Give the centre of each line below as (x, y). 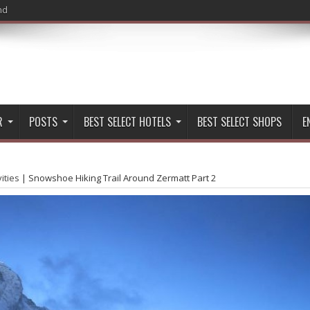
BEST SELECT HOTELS (127, 122)
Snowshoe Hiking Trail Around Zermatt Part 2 (122, 178)
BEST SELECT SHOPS (239, 122)
